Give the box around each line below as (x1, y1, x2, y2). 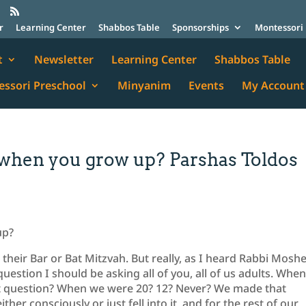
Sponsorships (171, 20, 229, 33)
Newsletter (34, 52, 94, 68)
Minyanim (117, 78, 171, 94)
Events (189, 78, 225, 94)
